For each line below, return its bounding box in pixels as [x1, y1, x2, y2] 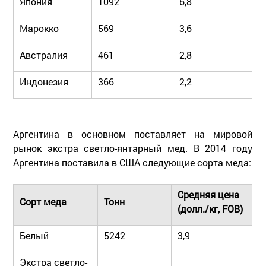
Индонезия [20, 75, 68, 88]
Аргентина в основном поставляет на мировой [13, 127, 252, 140]
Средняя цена [178, 188, 239, 201]
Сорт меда [20, 195, 66, 208]
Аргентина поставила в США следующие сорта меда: [13, 156, 251, 169]
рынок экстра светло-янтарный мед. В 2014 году [13, 141, 252, 154]
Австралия [20, 48, 68, 61]
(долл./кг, [178, 202, 222, 215]
